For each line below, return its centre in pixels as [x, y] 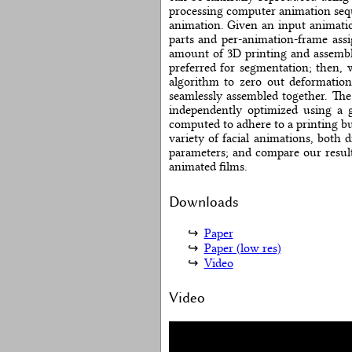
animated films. [208, 167]
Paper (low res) [242, 248]
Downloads [203, 202]
